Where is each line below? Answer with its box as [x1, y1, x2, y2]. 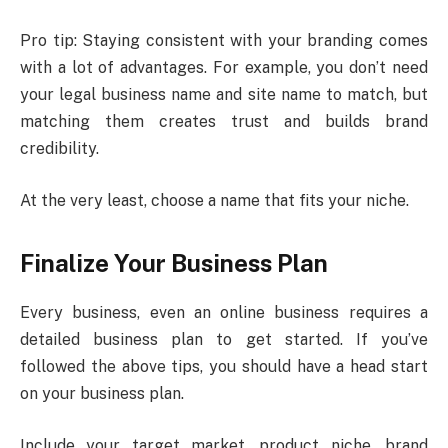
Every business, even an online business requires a [20, 303, 428, 323]
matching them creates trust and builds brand [20, 112, 428, 132]
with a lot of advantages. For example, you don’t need [20, 58, 428, 78]
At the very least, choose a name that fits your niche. [20, 190, 409, 210]
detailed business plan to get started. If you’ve [20, 330, 428, 350]
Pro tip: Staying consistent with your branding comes [20, 31, 428, 51]
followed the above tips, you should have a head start [20, 357, 428, 377]
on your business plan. [20, 384, 184, 404]
